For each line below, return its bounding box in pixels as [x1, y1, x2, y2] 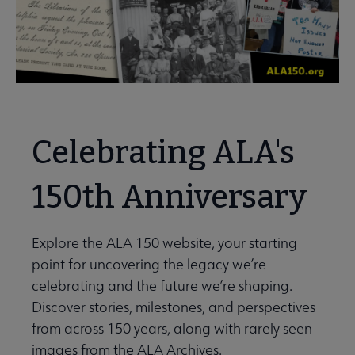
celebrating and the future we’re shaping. [32, 276, 292, 295]
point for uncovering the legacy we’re [32, 254, 266, 273]
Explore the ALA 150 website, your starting [32, 233, 297, 252]
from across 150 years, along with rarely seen [32, 319, 312, 338]
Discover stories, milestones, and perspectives [32, 297, 315, 316]
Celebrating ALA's [32, 133, 295, 172]
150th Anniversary [32, 177, 307, 216]
